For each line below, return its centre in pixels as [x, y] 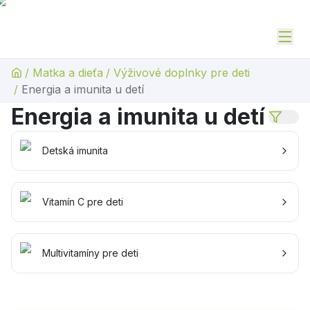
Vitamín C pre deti [83, 202]
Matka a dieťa [68, 73]
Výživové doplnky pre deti [182, 73]
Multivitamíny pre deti [90, 253]
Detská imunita [75, 151]
